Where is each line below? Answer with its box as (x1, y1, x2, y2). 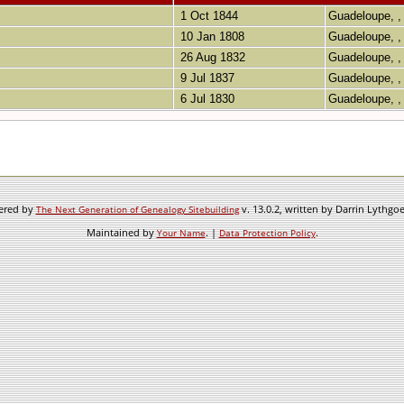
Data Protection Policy (218, 226, 316, 239)
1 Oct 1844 (177, 9, 238, 23)
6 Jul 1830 (177, 92, 234, 106)
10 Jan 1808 (177, 30, 244, 44)
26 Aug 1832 (177, 50, 245, 65)
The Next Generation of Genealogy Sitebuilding (35, 203, 239, 216)
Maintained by (86, 225, 157, 239)
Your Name (156, 226, 206, 239)
